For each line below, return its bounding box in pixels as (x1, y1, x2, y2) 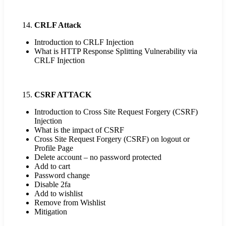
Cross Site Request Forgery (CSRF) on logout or (34, 135, 190, 144)
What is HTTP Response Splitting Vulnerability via (34, 47, 197, 56)
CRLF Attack (34, 21, 81, 30)
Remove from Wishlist (34, 198, 105, 207)
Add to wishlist (34, 189, 83, 198)
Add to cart (34, 162, 70, 171)
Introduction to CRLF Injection (34, 38, 134, 47)
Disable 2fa (34, 180, 71, 189)
